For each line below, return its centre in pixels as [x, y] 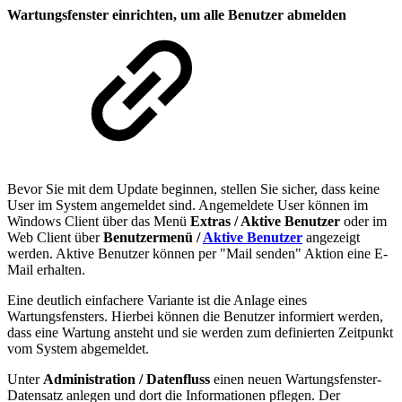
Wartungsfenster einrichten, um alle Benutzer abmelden [177, 15]
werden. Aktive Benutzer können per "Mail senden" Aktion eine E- [197, 253]
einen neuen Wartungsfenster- [296, 379]
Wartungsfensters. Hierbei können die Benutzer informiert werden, [195, 316]
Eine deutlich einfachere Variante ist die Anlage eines [157, 300]
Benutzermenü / [153, 237]
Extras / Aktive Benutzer [265, 221]
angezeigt [331, 237]
